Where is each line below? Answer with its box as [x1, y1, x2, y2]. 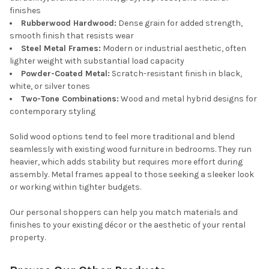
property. [10, 232, 46, 243]
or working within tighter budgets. [10, 182, 141, 193]
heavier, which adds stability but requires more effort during [10, 157, 243, 168]
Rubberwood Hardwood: [21, 18, 116, 29]
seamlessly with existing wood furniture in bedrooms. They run [10, 144, 252, 155]
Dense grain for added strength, [116, 18, 243, 29]
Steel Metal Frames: [21, 43, 101, 54]
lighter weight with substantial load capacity [10, 56, 184, 67]
